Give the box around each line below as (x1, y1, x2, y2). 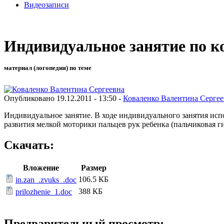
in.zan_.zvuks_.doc (15, 175, 76, 184)
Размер (80, 163, 106, 172)
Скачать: (4, 138, 54, 152)
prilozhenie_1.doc (15, 187, 72, 196)
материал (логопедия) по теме (4, 64, 91, 72)
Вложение (23, 163, 59, 172)
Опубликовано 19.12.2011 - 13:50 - (4, 93, 123, 102)
